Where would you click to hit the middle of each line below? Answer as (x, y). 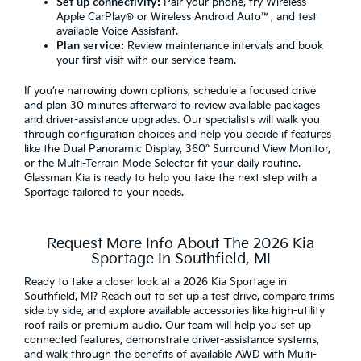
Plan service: (90, 46)
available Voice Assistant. (117, 31)
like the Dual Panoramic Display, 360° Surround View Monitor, (177, 149)
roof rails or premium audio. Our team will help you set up (168, 325)
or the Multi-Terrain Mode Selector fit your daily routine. (162, 163)
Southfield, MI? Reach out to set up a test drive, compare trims (179, 296)
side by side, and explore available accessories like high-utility (174, 311)
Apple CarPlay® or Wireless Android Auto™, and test (187, 17)
